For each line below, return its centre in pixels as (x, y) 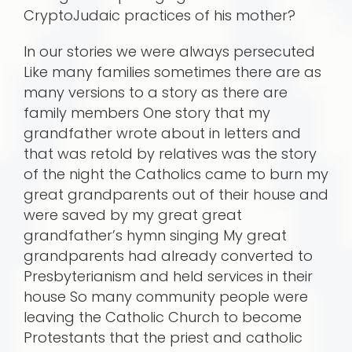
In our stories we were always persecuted (169, 52)
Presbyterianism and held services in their (168, 277)
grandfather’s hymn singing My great (155, 236)
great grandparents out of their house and (176, 195)
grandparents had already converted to (168, 256)
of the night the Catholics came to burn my (176, 174)
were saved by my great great (133, 215)
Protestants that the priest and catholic (163, 338)
